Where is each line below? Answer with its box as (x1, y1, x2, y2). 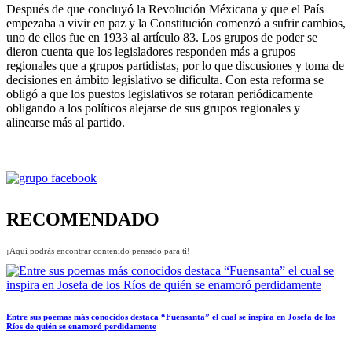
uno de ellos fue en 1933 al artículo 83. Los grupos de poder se (6, 30, 317, 44)
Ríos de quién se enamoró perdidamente (6, 321, 156, 331)
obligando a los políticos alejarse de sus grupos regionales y (6, 101, 300, 115)
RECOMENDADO (6, 208, 159, 229)
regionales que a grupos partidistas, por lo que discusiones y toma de (6, 58, 344, 72)
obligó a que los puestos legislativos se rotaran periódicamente (6, 86, 313, 101)
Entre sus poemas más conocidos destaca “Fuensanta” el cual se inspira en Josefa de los (6, 311, 335, 321)
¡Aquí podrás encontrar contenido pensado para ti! (6, 245, 190, 255)
